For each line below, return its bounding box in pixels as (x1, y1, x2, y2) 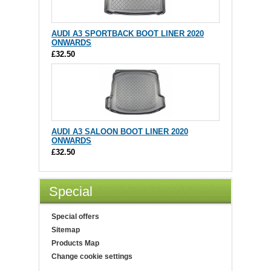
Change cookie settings (51, 252, 132, 261)
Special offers (51, 212, 99, 221)
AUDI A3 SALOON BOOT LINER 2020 (51, 127, 188, 137)
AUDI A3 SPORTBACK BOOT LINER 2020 (51, 29, 204, 39)
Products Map (51, 239, 99, 248)
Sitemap (51, 226, 80, 235)
